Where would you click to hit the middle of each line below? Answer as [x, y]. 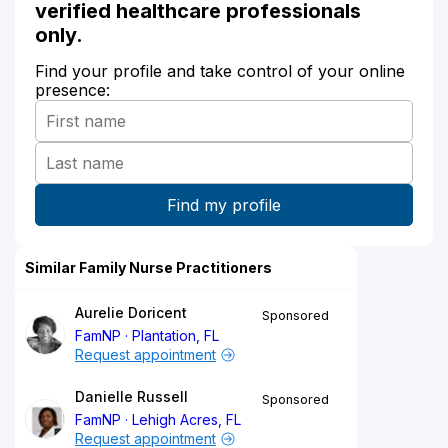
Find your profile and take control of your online [220, 70]
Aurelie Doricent [131, 312]
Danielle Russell [131, 396]
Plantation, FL [176, 335]
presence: [72, 89]
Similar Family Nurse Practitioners [148, 267]
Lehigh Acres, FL [187, 419]
